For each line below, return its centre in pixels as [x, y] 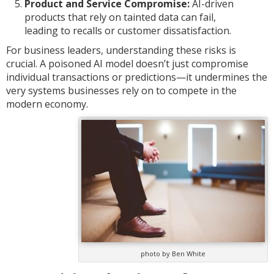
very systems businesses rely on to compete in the [121, 91]
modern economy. [47, 104]
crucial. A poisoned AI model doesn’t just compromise [127, 64]
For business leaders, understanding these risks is [121, 50]
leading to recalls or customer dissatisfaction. [128, 31]
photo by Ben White [173, 254]
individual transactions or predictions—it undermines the [137, 77]
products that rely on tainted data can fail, [120, 17]
